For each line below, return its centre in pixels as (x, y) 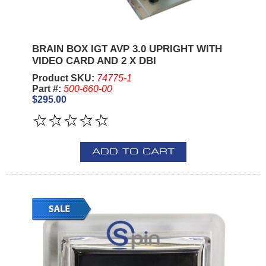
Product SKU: (64, 78)
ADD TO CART (133, 152)
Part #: (47, 89)
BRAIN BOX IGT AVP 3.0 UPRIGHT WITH (127, 49)
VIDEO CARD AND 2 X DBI (94, 61)
